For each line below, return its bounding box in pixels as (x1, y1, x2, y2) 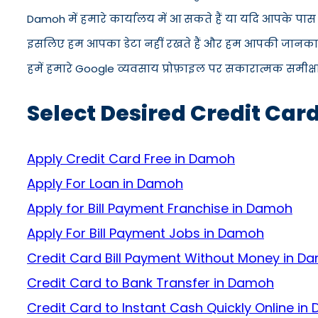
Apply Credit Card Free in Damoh (27, 150, 235, 168)
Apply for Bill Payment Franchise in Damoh (27, 199, 292, 217)
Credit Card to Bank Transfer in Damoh (27, 274, 274, 292)
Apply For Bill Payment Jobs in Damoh (27, 224, 264, 242)
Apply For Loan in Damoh (27, 175, 183, 192)
